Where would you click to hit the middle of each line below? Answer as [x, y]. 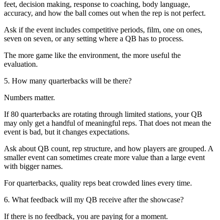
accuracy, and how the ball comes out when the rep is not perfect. [105, 13]
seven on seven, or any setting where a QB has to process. [94, 38]
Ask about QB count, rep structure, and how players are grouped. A [109, 148]
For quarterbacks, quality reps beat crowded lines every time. [98, 183]
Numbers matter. [29, 97]
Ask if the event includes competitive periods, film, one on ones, [103, 29]
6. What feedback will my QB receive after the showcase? [94, 199]
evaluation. [21, 64]
